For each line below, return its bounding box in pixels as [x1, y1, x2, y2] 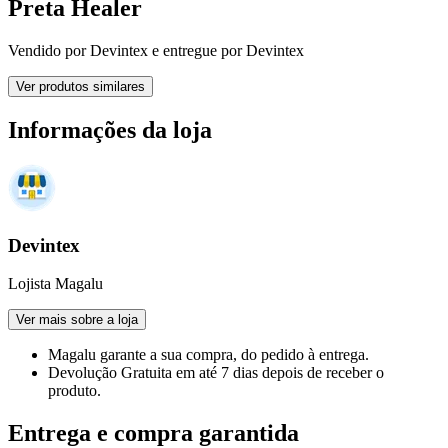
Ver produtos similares [16, 79, 145, 95]
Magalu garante [48, 346, 150, 364]
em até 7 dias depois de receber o [176, 364, 384, 382]
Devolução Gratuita [48, 364, 176, 382]
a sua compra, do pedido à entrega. [150, 346, 369, 364]
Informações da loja [8, 117, 212, 144]
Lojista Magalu [8, 275, 103, 293]
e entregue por [148, 42, 242, 60]
